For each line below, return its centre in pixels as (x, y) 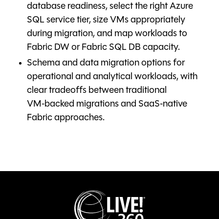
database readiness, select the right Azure (110, 7)
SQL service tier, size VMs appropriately (106, 21)
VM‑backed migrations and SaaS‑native (107, 105)
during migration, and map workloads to (107, 34)
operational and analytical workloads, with (112, 77)
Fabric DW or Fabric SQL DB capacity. (103, 48)
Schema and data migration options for (106, 64)
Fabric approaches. (66, 118)
